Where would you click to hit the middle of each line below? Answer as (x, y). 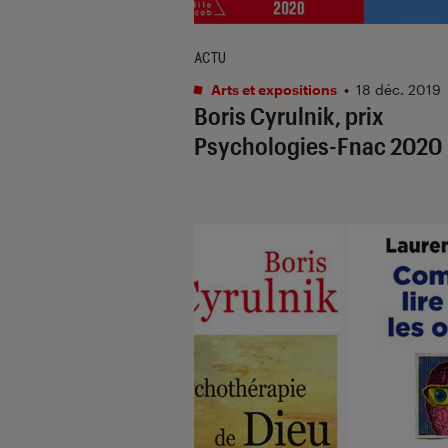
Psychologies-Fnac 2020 (318, 145)
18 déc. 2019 (398, 89)
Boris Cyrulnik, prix (289, 115)
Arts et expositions (272, 89)
